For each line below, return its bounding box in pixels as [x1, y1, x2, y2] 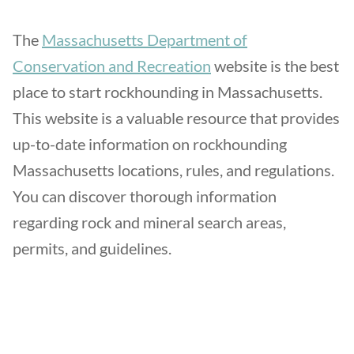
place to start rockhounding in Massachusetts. [13, 82, 322, 101]
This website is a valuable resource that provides [13, 108, 340, 127]
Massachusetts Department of [42, 30, 247, 49]
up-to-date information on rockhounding [13, 134, 287, 153]
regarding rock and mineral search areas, [13, 213, 286, 232]
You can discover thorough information [13, 186, 277, 205]
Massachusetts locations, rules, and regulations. [13, 160, 334, 179]
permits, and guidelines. [13, 239, 175, 258]
